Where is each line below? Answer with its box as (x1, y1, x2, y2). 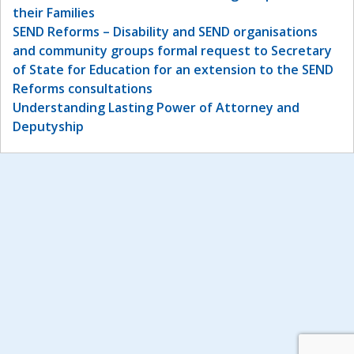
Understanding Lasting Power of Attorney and (13, 99, 299, 117)
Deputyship (13, 118, 84, 136)
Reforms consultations (13, 80, 153, 98)
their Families (13, 4, 95, 22)
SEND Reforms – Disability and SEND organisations (13, 23, 318, 41)
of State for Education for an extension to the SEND (13, 61, 333, 79)
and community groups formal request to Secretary (13, 42, 332, 60)
